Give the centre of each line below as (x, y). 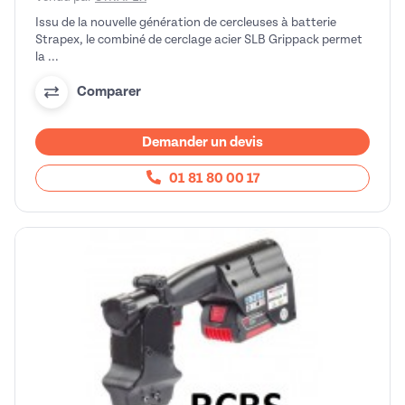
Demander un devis (202, 141)
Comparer (109, 92)
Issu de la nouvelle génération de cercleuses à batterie (186, 22)
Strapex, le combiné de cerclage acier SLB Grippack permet (199, 39)
